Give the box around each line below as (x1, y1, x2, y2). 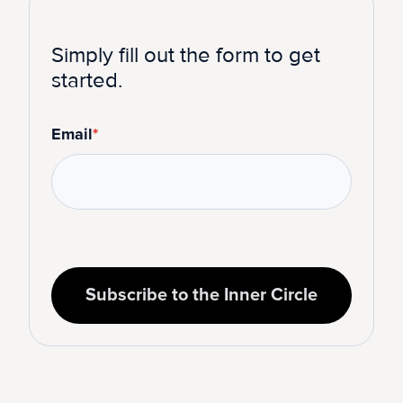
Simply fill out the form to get (51, 41, 320, 68)
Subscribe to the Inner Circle (85, 283, 318, 306)
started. (51, 67, 123, 94)
